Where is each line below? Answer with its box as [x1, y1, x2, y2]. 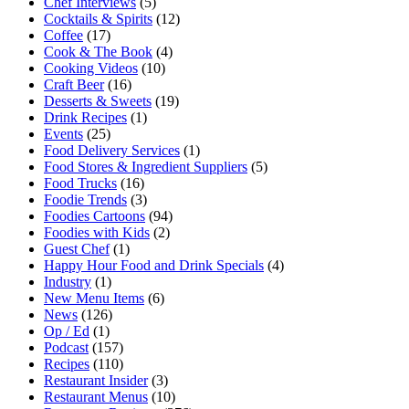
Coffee [44, 26, 83, 43]
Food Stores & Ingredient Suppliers [44, 158, 247, 174]
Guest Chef [44, 240, 110, 257]
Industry [44, 273, 91, 289]
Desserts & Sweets [44, 92, 152, 109]
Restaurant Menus [44, 388, 148, 404]
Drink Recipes [44, 109, 127, 125]
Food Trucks [44, 174, 117, 191]
